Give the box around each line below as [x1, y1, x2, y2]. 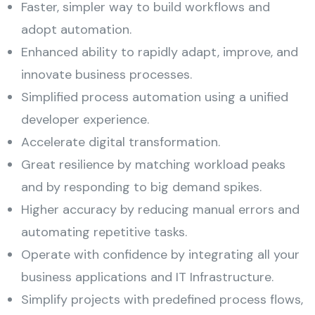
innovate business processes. [21, 66, 192, 83]
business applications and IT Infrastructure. [21, 269, 274, 285]
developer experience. [21, 111, 149, 128]
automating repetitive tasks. [21, 224, 187, 240]
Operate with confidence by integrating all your [21, 246, 300, 263]
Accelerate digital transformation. [21, 134, 220, 150]
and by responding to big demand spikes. [21, 179, 262, 195]
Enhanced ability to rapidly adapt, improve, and [21, 44, 298, 60]
